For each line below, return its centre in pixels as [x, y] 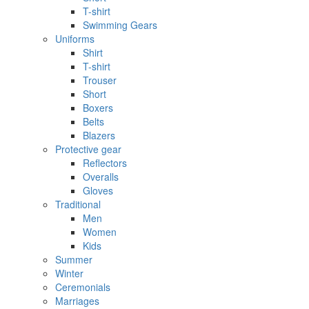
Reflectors [105, 162]
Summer [74, 259]
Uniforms [75, 38]
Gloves [98, 190]
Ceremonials [83, 287]
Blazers [99, 135]
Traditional [78, 204]
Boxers [98, 107]
